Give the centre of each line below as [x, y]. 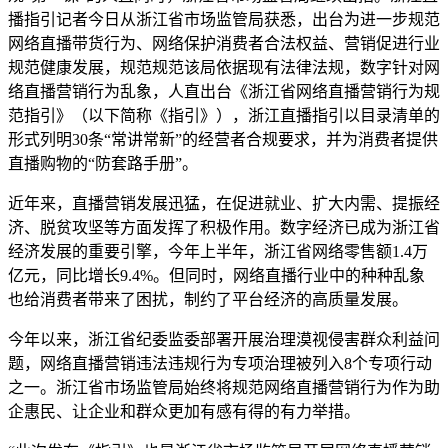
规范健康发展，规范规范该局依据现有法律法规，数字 [200, 67]
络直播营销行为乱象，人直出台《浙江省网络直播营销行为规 [224, 91]
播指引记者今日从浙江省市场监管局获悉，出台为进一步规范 [224, 19]
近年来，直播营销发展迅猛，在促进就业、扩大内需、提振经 [224, 203]
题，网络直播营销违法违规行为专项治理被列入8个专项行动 [220, 363]
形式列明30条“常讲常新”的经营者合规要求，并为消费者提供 [223, 139]
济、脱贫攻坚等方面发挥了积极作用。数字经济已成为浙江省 [224, 227]
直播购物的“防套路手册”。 [103, 163]
